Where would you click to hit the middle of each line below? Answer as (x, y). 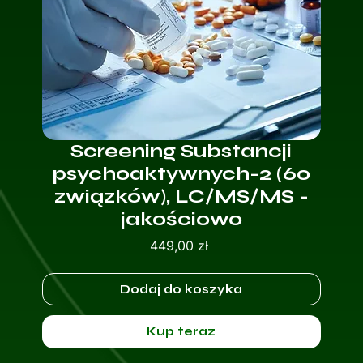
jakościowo (181, 220)
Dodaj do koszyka (181, 290)
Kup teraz (181, 332)
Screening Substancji (181, 152)
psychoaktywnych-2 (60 (181, 174)
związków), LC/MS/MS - (181, 197)
